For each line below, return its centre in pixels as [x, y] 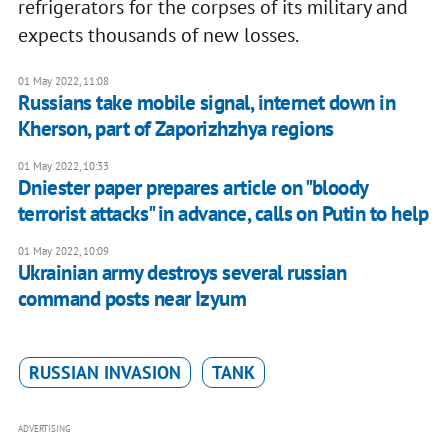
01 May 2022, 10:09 [63, 251]
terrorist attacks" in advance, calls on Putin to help [223, 214]
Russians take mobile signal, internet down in [206, 103]
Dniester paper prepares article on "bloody [192, 188]
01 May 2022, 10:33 [63, 166]
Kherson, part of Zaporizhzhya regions [175, 129]
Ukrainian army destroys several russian [182, 273]
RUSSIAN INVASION [104, 373]
